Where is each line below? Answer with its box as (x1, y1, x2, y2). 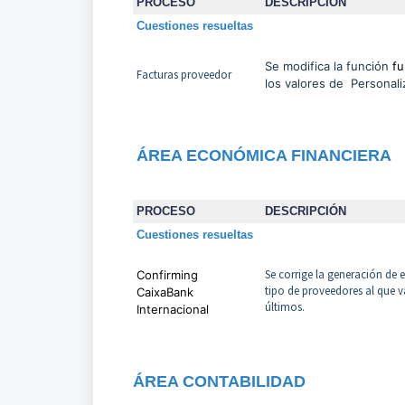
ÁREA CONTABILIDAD (132, 372, 306, 391)
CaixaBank (136, 285, 193, 300)
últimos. (264, 299, 305, 316)
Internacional (136, 302, 209, 317)
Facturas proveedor (136, 67, 231, 83)
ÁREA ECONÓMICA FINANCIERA (136, 146, 391, 165)
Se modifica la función (264, 59, 392, 74)
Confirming (136, 268, 198, 283)
